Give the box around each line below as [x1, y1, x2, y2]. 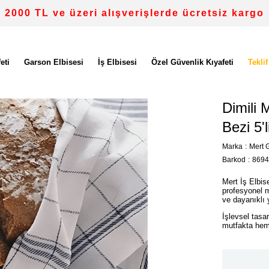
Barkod [222, 156, 246, 164]
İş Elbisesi [98, 58, 137, 67]
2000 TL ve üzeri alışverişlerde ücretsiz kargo [5, 8, 264, 18]
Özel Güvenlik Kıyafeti [151, 58, 234, 67]
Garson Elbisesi [24, 58, 83, 67]
